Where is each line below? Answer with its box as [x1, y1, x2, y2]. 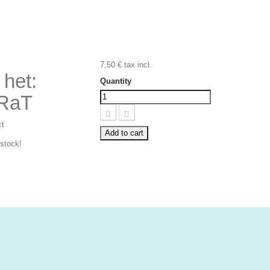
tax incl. [121, 60, 152, 69]
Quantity [99, 77, 131, 86]
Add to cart [104, 128, 143, 137]
